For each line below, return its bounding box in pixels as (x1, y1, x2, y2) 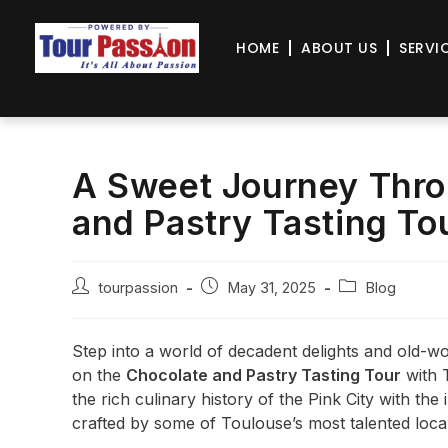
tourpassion (98, 279, 178, 296)
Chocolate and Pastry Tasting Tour (126, 365, 401, 385)
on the (72, 365, 126, 385)
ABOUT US (301, 37, 378, 58)
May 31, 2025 (227, 279, 316, 296)
